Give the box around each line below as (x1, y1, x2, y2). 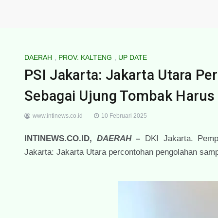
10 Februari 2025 (101, 112, 147, 119)
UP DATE (118, 53, 147, 61)
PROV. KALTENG (58, 53, 112, 61)
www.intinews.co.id (33, 112, 83, 119)
